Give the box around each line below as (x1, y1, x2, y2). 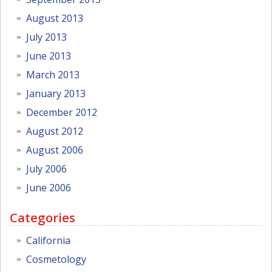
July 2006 (26, 162, 67, 176)
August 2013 (26, 12, 83, 25)
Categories (10, 209, 75, 226)
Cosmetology (26, 252, 86, 266)
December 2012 (26, 106, 97, 120)
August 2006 (26, 143, 83, 157)
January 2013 (26, 87, 86, 101)
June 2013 (26, 49, 71, 63)
